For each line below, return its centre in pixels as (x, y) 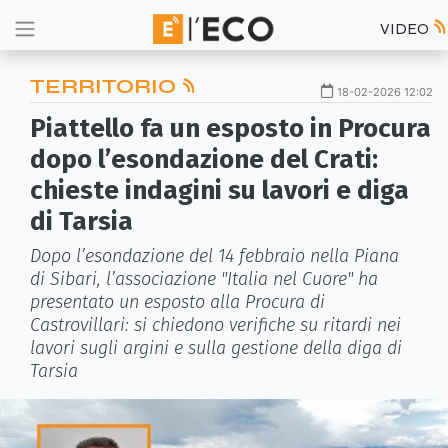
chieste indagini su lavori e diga (219, 190)
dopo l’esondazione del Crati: (204, 159)
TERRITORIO (105, 86)
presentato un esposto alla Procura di (177, 302)
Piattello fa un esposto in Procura (230, 128)
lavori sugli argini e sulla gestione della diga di (216, 348)
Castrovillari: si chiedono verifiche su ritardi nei (215, 325)
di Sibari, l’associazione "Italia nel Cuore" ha (204, 279)
